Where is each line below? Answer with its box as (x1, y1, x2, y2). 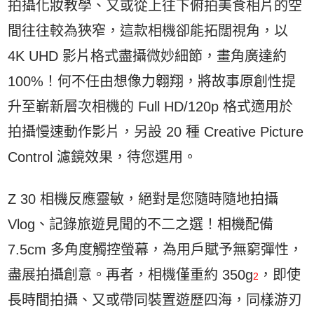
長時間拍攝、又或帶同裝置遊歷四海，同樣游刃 (8, 292, 303, 308)
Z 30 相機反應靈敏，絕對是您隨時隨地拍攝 (8, 191, 279, 207)
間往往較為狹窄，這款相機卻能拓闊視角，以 (8, 23, 289, 39)
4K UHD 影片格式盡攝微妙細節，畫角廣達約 (8, 48, 287, 64)
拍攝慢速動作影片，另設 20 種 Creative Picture (8, 124, 304, 139)
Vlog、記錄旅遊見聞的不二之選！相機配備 (8, 217, 274, 232)
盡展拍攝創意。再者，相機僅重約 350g (8, 267, 254, 282)
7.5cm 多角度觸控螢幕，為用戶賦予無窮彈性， (8, 242, 303, 257)
